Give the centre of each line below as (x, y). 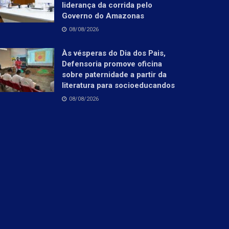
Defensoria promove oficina (112, 64)
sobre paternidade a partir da (114, 74)
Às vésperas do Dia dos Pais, (114, 53)
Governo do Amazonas (103, 16)
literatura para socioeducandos (118, 85)
